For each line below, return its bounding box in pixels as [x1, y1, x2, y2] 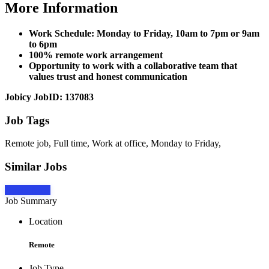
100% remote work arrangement [29, 49, 163, 60]
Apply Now [5, 184, 50, 195]
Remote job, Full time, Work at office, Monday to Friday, [5, 138, 221, 149]
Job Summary [5, 195, 57, 206]
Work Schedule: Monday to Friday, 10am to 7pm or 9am [29, 28, 259, 38]
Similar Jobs [5, 160, 67, 174]
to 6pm [29, 38, 57, 49]
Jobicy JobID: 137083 [5, 91, 94, 102]
